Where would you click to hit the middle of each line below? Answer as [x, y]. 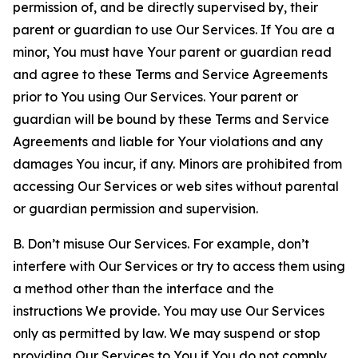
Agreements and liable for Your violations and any [168, 141]
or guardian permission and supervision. [135, 209]
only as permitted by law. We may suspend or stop [167, 333]
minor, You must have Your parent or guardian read [172, 52]
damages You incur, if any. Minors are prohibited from [177, 164]
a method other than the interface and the [143, 288]
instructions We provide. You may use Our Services [169, 311]
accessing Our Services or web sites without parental [176, 186]
